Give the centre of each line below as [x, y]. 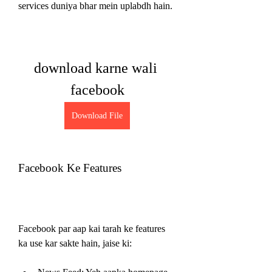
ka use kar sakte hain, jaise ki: [75, 243]
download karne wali [95, 68]
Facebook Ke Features [70, 168]
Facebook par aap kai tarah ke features [92, 228]
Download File [97, 115]
